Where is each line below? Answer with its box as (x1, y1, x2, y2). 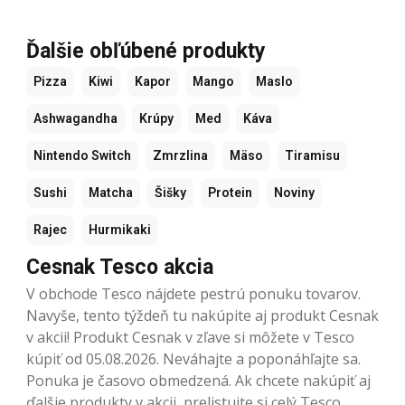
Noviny (274, 184, 315, 200)
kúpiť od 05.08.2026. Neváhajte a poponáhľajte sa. (26, 348, 361, 369)
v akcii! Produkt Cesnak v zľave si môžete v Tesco (26, 326, 354, 347)
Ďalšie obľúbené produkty (26, 38, 266, 63)
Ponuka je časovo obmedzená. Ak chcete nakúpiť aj (26, 370, 371, 391)
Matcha (89, 184, 133, 200)
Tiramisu (285, 147, 340, 163)
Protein (208, 184, 252, 200)
